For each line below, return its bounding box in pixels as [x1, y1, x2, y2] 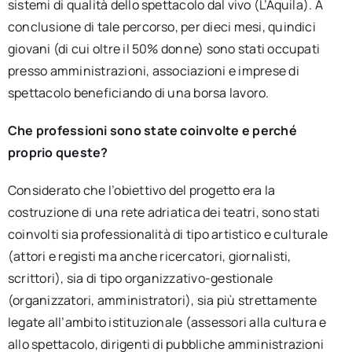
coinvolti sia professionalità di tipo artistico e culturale [7, 225, 328, 243]
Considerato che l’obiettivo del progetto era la [7, 181, 276, 199]
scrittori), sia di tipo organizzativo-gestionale [7, 269, 273, 287]
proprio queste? [7, 144, 108, 161]
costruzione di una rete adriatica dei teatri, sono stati [7, 203, 321, 221]
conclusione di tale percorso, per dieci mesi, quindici [7, 18, 316, 35]
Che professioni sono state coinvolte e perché [7, 122, 297, 139]
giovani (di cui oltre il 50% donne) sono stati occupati [7, 40, 321, 57]
